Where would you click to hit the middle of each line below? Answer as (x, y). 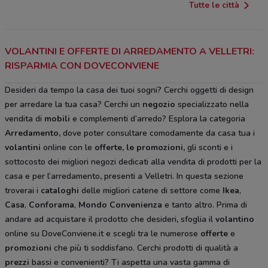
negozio (159, 105)
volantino (235, 220)
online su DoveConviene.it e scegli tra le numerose (103, 234)
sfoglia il (198, 220)
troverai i (23, 191)
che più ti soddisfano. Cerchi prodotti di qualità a (146, 248)
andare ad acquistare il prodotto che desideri (91, 220)
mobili (57, 119)
